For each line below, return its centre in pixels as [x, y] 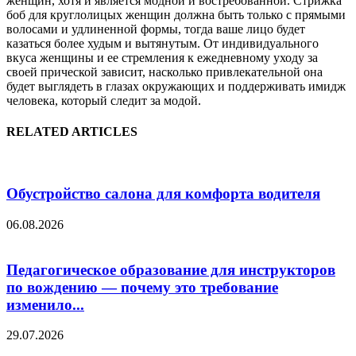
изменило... [45, 304]
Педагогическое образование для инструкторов [171, 269]
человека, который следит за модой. [104, 100]
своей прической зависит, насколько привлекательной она [164, 72]
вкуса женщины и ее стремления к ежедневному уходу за [162, 57]
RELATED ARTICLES [72, 132]
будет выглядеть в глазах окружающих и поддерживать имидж [176, 86]
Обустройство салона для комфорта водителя [163, 194]
